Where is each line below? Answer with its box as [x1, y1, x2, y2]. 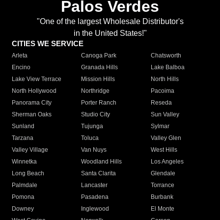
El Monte [150, 205, 174, 213]
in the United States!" [73, 29, 147, 38]
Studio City [81, 111, 110, 118]
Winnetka [12, 158, 37, 165]
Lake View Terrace [12, 76, 61, 83]
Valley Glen [150, 135, 181, 142]
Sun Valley [150, 111, 179, 118]
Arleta [12, 52, 27, 59]
